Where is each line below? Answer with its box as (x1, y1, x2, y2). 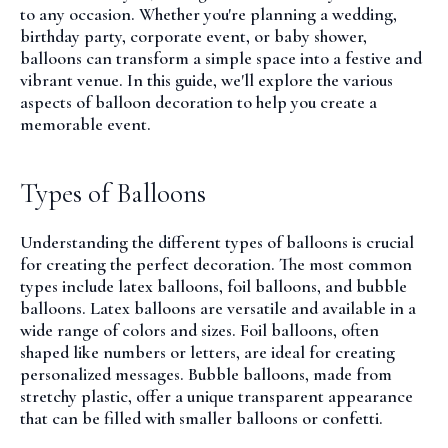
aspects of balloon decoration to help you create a (20, 92, 377, 113)
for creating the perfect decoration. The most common (20, 254, 412, 275)
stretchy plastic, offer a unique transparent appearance (20, 386, 413, 407)
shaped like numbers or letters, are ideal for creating (20, 342, 395, 363)
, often (333, 320, 379, 341)
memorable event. (20, 114, 151, 135)
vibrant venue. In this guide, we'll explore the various (20, 70, 393, 91)
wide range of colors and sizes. (20, 320, 240, 341)
